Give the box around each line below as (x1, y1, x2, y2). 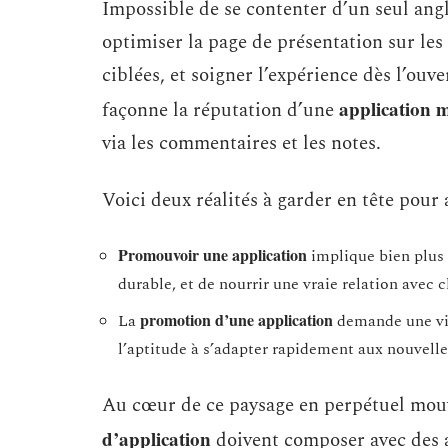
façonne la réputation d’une (102, 96, 339, 125)
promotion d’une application (140, 308, 333, 331)
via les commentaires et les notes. (102, 129, 381, 158)
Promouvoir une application (118, 243, 307, 266)
